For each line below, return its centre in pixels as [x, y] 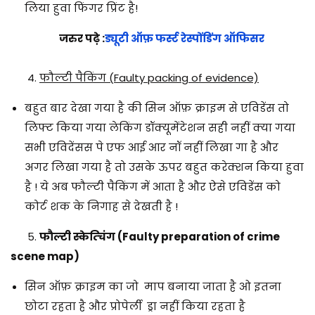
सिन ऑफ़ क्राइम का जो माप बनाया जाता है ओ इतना [153, 286]
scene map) [45, 256]
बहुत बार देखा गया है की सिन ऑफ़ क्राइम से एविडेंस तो [157, 108]
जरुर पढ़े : [58, 38]
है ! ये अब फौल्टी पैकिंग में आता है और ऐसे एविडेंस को [153, 186]
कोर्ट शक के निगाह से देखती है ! [101, 206]
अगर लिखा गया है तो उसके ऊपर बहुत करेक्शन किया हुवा [164, 167]
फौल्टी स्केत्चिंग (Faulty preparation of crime [160, 236]
